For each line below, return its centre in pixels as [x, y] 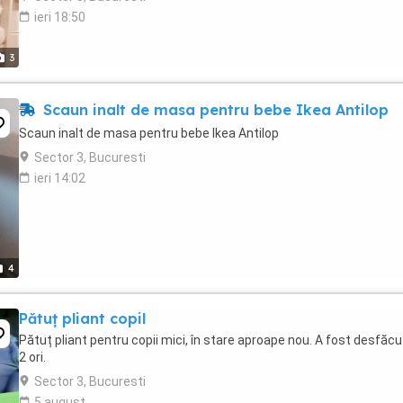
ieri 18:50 [60, 17]
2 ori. [32, 357]
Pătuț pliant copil [82, 318]
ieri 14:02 [60, 178]
